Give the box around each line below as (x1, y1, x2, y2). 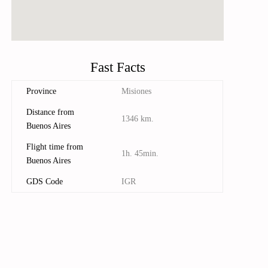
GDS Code (26, 176, 63, 186)
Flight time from (26, 142, 84, 151)
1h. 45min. (121, 148, 159, 158)
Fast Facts (90, 59, 145, 75)
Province (26, 86, 57, 96)
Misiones (121, 86, 152, 96)
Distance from (26, 107, 75, 117)
